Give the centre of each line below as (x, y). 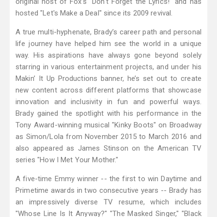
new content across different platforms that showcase (108, 90)
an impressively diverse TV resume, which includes (108, 202)
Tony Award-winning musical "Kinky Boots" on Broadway (108, 125)
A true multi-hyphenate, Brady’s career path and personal (108, 32)
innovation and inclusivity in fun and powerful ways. (108, 102)
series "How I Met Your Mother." (67, 160)
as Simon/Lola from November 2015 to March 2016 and (108, 137)
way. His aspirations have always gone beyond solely (108, 55)
